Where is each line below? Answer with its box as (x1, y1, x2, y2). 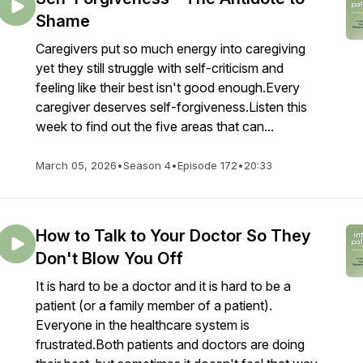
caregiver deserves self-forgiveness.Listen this (36, 99, 307, 115)
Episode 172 (177, 159, 237, 172)
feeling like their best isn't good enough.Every (36, 79, 300, 96)
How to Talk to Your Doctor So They (36, 226, 310, 246)
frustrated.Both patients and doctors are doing (36, 336, 305, 352)
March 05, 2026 (36, 159, 117, 172)
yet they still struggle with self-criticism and (36, 60, 284, 76)
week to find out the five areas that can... (36, 118, 274, 135)
